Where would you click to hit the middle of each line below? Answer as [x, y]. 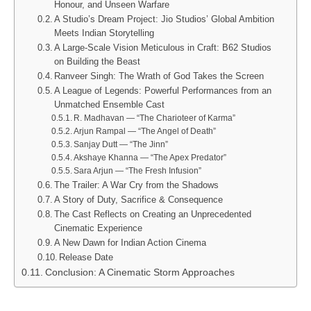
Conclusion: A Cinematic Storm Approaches [140, 273]
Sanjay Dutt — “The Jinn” [121, 145]
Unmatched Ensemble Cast [110, 105]
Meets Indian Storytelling [104, 33]
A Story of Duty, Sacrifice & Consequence [139, 200]
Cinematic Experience [99, 228]
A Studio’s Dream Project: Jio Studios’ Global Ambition [165, 19]
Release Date [86, 258]
